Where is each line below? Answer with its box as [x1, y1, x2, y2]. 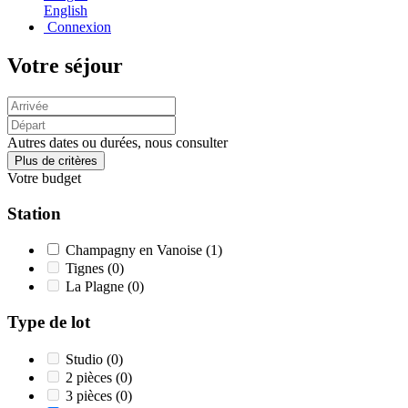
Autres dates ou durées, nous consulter [7, 134, 228, 150]
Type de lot [7, 311, 90, 331]
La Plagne [66, 279, 127, 295]
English [44, 3, 87, 18]
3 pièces [66, 387, 116, 403]
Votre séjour [7, 53, 123, 77]
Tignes [66, 260, 107, 277]
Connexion [44, 19, 111, 35]
